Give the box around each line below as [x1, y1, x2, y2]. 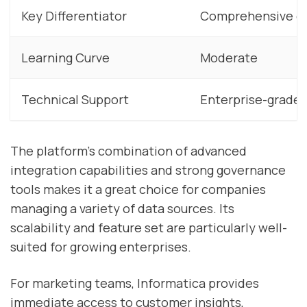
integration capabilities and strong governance [10, 162, 286, 179]
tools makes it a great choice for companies [10, 181, 266, 198]
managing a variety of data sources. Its [10, 200, 234, 217]
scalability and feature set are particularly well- [10, 219, 287, 236]
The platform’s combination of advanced [10, 143, 247, 160]
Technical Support [21, 90, 129, 108]
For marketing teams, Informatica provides [10, 275, 259, 292]
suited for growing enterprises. [10, 238, 191, 256]
